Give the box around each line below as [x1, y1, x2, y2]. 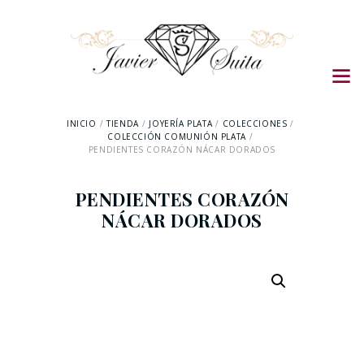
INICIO [66, 118, 97, 130]
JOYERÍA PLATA [149, 118, 213, 130]
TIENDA [106, 118, 139, 130]
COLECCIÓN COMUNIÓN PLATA [107, 131, 246, 143]
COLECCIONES [222, 118, 288, 130]
